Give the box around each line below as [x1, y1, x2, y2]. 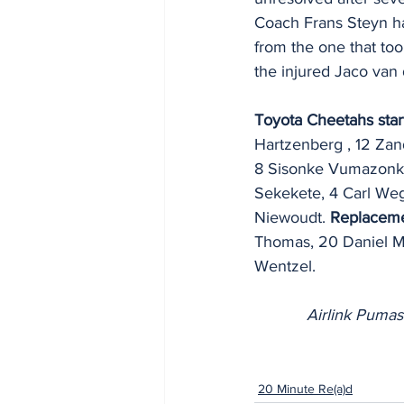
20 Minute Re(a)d [258, 381, 353, 396]
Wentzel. [254, 257, 316, 275]
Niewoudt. [254, 208, 330, 226]
